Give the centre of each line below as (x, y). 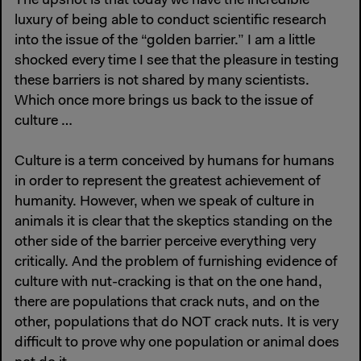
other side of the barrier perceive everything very (165, 242)
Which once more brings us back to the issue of (164, 101)
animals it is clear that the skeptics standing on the (173, 222)
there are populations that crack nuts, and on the (167, 303)
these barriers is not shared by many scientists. (162, 81)
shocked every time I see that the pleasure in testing (177, 61)
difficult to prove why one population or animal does (177, 343)
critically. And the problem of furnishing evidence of (176, 262)
